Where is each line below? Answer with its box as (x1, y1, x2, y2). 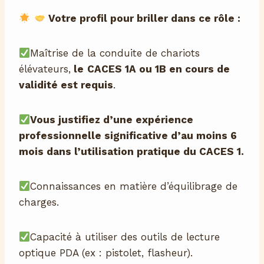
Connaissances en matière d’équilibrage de (30, 180, 238, 193)
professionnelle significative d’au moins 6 (19, 130, 237, 142)
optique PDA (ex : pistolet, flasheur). (19, 247, 193, 259)
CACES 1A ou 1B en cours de (87, 63, 230, 75)
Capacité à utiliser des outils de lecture (30, 231, 220, 243)
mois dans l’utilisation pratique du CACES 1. (19, 146, 244, 158)
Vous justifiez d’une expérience (30, 114, 194, 126)
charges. (19, 196, 59, 209)
